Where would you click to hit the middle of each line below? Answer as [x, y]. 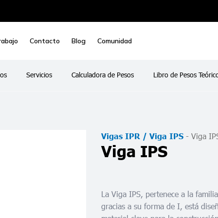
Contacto [45, 41]
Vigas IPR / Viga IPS [142, 136]
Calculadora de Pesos [102, 74]
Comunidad [115, 41]
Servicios [39, 74]
